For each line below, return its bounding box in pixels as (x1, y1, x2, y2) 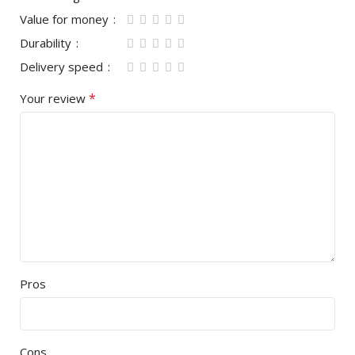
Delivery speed (20, 59, 106, 74)
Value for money (20, 11, 112, 27)
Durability (20, 35, 74, 51)
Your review (20, 90, 89, 106)
